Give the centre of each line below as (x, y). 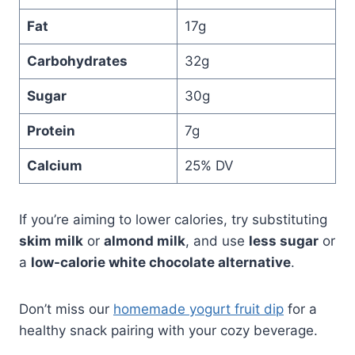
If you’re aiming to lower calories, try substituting (173, 220)
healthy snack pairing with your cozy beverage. (168, 331)
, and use (217, 241)
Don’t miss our (66, 309)
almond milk (145, 241)
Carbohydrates (77, 61)
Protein (51, 131)
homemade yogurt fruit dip (198, 309)
